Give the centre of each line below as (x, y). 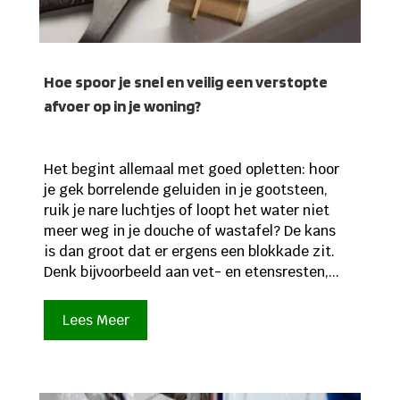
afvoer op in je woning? (122, 105)
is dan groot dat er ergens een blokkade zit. (189, 251)
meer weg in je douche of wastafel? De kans (189, 230)
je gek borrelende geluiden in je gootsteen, (185, 189)
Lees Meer (96, 320)
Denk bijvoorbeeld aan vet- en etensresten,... (191, 271)
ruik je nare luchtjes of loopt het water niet (186, 210)
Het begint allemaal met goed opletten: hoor (191, 169)
